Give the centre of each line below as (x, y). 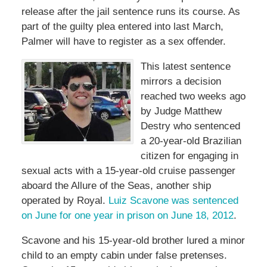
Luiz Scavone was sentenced (173, 200)
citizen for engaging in (189, 156)
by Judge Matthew (181, 111)
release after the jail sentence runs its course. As (131, 11)
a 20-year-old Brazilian (191, 141)
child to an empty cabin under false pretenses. (124, 255)
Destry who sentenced (190, 126)
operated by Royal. (65, 200)
